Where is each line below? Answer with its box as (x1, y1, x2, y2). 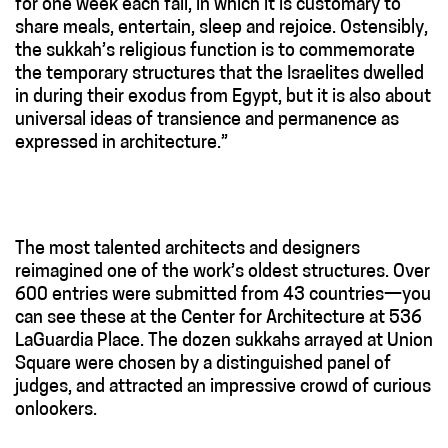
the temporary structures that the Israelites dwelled (15, 65, 424, 84)
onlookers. (15, 401, 97, 420)
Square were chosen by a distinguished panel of (15, 355, 391, 374)
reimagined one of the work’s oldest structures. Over (15, 263, 430, 282)
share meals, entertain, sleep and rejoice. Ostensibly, (15, 19, 428, 38)
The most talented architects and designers (15, 240, 360, 259)
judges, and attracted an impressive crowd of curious (15, 378, 431, 397)
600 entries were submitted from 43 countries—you (15, 286, 431, 305)
